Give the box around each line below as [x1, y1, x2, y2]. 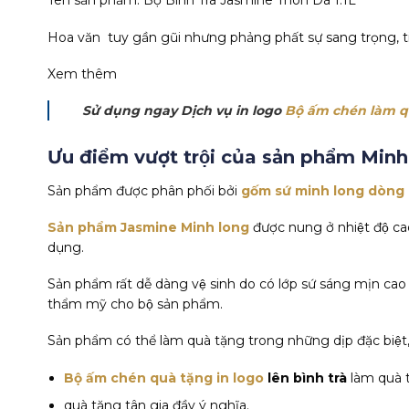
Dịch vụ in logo [181, 101, 281, 119]
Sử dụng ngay [82, 101, 181, 119]
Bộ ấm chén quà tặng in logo [64, 369, 265, 386]
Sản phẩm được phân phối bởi [47, 182, 241, 199]
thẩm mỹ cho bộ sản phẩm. [47, 296, 223, 313]
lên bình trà [264, 369, 348, 386]
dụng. [47, 239, 84, 257]
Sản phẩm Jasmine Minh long [47, 219, 249, 236]
